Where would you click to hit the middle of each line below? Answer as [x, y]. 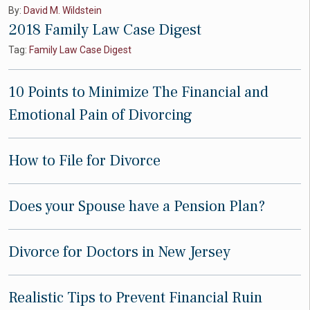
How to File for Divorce [84, 161]
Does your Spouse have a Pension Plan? [137, 206]
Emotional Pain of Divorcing [100, 115]
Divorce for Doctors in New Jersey [119, 252]
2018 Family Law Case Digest [105, 30]
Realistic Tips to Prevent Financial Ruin [135, 298]
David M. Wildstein [63, 10]
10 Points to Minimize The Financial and [138, 92]
